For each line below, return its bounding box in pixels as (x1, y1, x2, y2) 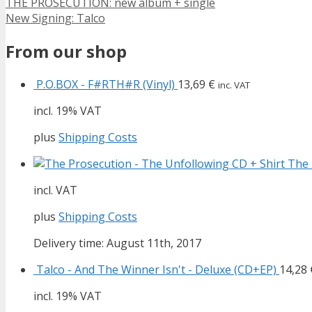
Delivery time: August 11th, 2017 (33, 235, 201, 251)
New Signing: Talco (6, 10, 105, 26)
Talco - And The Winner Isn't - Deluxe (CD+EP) (36, 261, 276, 277)
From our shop (6, 39, 127, 63)
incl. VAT (33, 182, 77, 198)
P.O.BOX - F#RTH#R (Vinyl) (36, 76, 175, 92)
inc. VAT (218, 78, 250, 91)
